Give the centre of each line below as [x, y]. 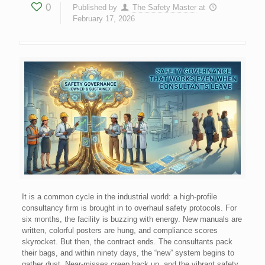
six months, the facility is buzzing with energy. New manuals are [132, 219]
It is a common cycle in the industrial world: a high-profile [119, 196]
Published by [95, 7]
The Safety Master [165, 7]
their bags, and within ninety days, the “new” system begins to [128, 253]
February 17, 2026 [104, 19]
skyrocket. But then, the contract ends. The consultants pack [127, 241]
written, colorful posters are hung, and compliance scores [119, 230]
